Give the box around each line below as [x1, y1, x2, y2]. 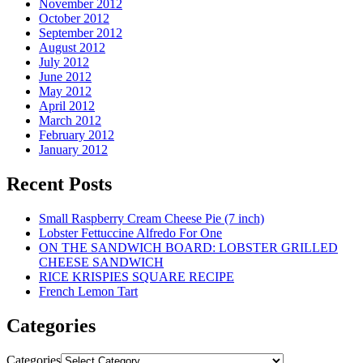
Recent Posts [6, 173, 112, 195]
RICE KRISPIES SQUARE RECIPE [39, 270, 234, 284]
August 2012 [39, 41, 105, 55]
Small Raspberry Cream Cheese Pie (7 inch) [39, 211, 264, 226]
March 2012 [39, 113, 101, 128]
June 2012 [39, 70, 92, 84]
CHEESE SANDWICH [39, 255, 164, 270]
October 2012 [39, 11, 109, 26]
